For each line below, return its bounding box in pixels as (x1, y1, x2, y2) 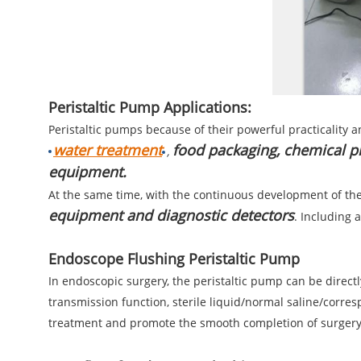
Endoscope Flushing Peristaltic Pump (48, 248, 300, 268)
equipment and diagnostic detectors (48, 205, 294, 225)
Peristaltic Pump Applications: (48, 97, 251, 117)
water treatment (53, 139, 162, 160)
